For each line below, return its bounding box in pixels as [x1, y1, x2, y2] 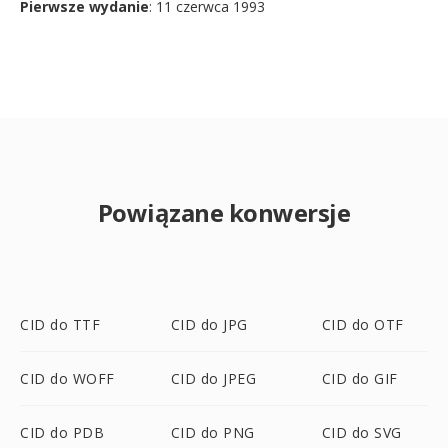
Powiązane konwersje [97, 196, 351, 229]
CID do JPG [170, 315, 248, 334]
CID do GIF [321, 369, 398, 388]
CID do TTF [20, 315, 100, 334]
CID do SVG [321, 423, 402, 442]
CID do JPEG [170, 369, 257, 388]
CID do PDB [20, 423, 104, 442]
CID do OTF [321, 315, 404, 334]
